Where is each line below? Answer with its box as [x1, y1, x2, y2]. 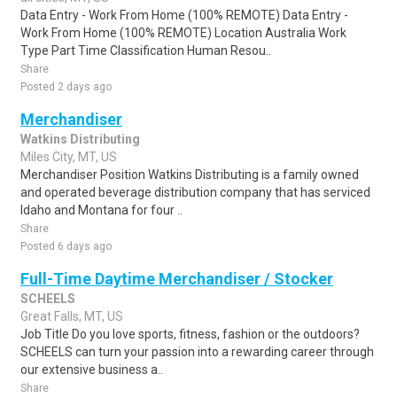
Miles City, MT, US [20, 150, 117, 164]
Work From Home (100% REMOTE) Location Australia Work [20, 26, 346, 40]
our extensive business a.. [20, 362, 163, 377]
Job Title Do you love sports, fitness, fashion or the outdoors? [20, 327, 360, 341]
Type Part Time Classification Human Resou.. [20, 43, 271, 58]
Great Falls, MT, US [20, 309, 123, 323]
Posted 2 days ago [20, 81, 112, 93]
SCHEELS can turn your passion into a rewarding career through [20, 345, 374, 359]
